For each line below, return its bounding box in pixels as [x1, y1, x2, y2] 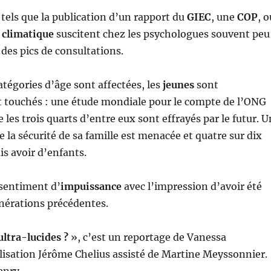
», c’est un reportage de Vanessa [68, 231, 226, 244]
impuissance [60, 180, 122, 193]
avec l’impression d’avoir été [121, 180, 262, 193]
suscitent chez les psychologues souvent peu [53, 28, 270, 41]
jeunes [162, 79, 194, 91]
